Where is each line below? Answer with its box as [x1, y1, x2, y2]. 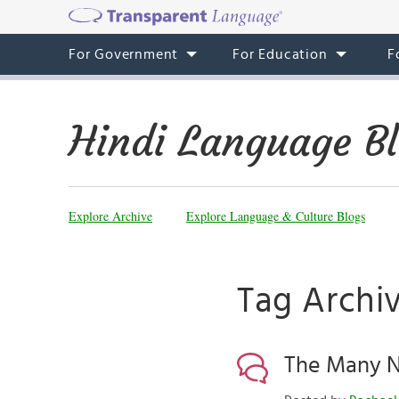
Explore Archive [69, 208, 152, 224]
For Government [69, 47, 179, 61]
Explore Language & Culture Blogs [186, 208, 365, 224]
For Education [232, 47, 328, 61]
